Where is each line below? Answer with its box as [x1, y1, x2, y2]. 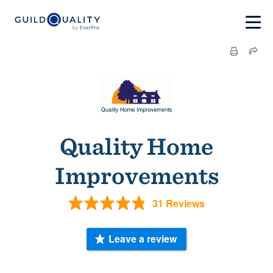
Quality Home [60, 132, 213, 161]
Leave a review [108, 232, 177, 246]
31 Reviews [152, 196, 205, 210]
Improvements [54, 161, 219, 190]
